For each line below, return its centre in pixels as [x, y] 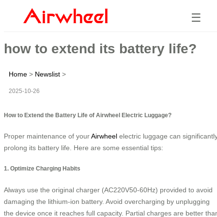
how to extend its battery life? [100, 48]
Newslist [47, 74]
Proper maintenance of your [47, 136]
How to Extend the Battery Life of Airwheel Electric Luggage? [88, 115]
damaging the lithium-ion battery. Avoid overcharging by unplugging [107, 201]
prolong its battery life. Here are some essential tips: [84, 147]
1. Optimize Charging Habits [42, 169]
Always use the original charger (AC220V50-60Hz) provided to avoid [108, 190]
